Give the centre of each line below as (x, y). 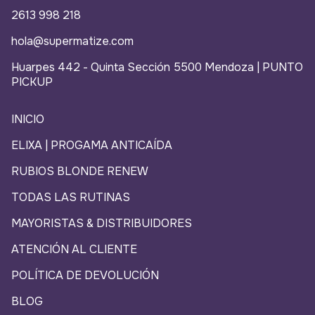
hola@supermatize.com (72, 41)
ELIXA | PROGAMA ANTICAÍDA (92, 146)
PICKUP (32, 82)
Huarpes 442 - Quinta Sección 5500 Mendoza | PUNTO (157, 67)
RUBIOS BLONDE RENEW (80, 172)
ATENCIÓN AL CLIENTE (74, 250)
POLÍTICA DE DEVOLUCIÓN (85, 276)
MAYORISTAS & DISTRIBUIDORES (102, 224)
